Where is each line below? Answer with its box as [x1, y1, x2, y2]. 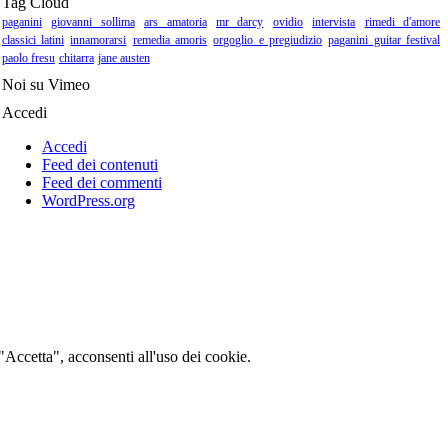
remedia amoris [132, 33, 208, 47]
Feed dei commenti [41, 174, 162, 191]
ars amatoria [144, 15, 207, 29]
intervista [312, 15, 356, 29]
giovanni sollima [51, 15, 135, 29]
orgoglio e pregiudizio [213, 33, 323, 47]
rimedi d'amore [364, 15, 441, 29]
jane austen [97, 51, 150, 65]
